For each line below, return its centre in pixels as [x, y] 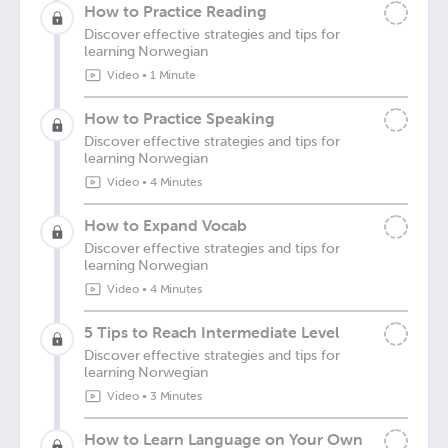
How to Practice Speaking [179, 118]
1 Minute [173, 75]
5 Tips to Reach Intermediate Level [211, 332]
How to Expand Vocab [165, 225]
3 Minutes [176, 396]
